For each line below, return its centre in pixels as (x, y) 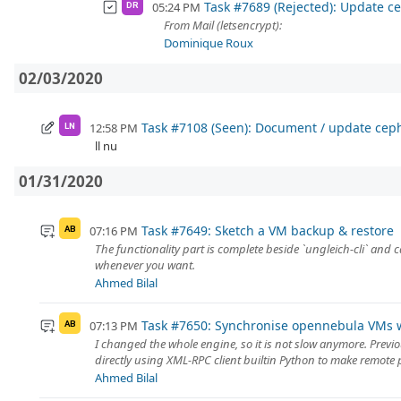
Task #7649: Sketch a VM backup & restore (267, 231)
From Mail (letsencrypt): (223, 26)
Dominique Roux (209, 43)
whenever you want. (145, 265)
